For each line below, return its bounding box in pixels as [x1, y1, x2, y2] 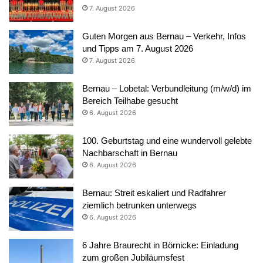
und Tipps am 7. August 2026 [82, 43, 193, 53]
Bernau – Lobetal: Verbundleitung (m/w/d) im [82, 83, 251, 93]
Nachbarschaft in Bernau [82, 147, 177, 158]
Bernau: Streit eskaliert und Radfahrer [82, 187, 226, 198]
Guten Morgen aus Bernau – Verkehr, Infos [82, 31, 246, 41]
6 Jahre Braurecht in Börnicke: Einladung [82, 240, 238, 250]
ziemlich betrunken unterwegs [82, 200, 197, 210]
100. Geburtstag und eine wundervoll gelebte [82, 135, 252, 146]
